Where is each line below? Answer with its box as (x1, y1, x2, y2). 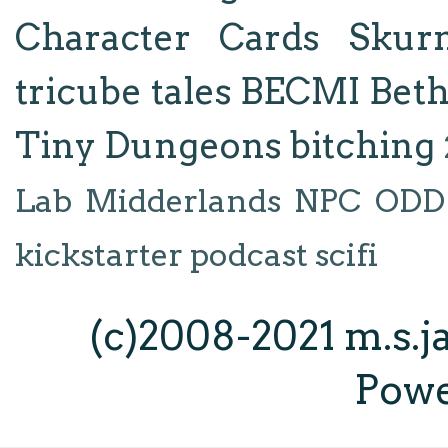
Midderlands (85, 181, 282, 220)
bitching (290, 123, 436, 167)
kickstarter (15, 235, 183, 274)
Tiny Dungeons (15, 123, 283, 167)
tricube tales (15, 69, 232, 113)
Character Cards (15, 15, 321, 59)
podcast (190, 235, 308, 274)
